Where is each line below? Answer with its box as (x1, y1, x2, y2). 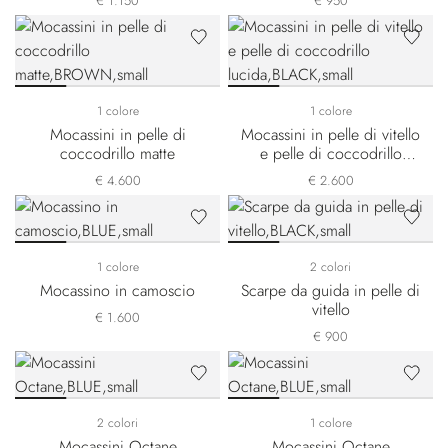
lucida (311, 161, 350, 184)
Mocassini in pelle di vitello (241, 123, 420, 146)
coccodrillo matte (60, 142, 175, 165)
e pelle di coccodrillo (259, 142, 402, 165)
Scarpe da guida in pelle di (241, 279, 420, 302)
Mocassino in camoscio (40, 279, 195, 302)
